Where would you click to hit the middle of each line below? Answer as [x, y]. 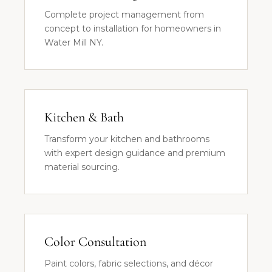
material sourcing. [82, 167]
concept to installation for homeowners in [133, 29]
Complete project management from [124, 15]
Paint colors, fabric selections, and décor [129, 263]
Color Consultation [95, 242]
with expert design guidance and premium [135, 153]
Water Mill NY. [74, 42]
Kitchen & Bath [84, 117]
